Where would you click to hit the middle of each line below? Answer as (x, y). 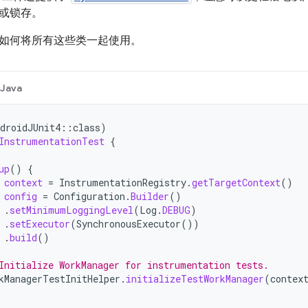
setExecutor (40, 224)
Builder (150, 196)
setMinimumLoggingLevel (71, 210)
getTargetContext (236, 183)
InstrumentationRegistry (123, 183)
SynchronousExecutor (129, 224)
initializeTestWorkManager (195, 279)
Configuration (89, 196)
